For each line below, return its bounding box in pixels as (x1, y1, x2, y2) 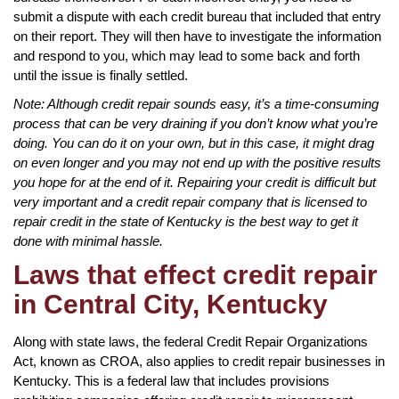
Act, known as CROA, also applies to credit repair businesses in (13, 353, 385, 369)
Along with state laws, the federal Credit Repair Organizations (13, 333, 368, 349)
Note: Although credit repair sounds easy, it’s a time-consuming (13, 95, 379, 111)
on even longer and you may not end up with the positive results (13, 154, 381, 170)
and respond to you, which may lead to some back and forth (13, 47, 360, 63)
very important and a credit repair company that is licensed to (13, 193, 367, 209)
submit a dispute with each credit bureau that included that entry (13, 8, 381, 24)
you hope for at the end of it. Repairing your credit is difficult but (13, 174, 376, 190)
